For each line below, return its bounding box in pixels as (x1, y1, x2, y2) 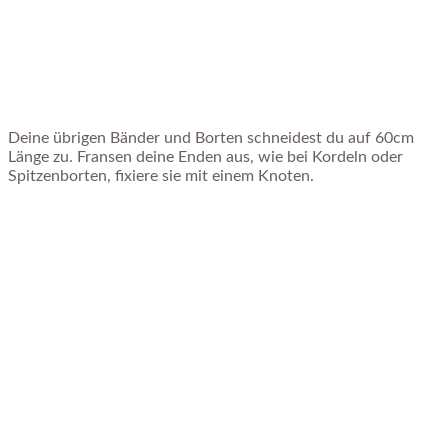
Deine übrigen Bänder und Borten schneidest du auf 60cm (8, 129, 414, 146)
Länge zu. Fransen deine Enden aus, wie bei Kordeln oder (8, 148, 403, 165)
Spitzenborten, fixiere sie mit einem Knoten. (8, 167, 314, 184)
